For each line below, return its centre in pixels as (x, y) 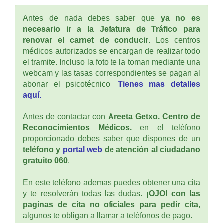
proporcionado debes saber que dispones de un (111, 138)
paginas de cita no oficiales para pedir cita (111, 204)
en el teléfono (166, 127)
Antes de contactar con (65, 116)
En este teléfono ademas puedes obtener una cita (111, 182)
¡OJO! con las (173, 193)
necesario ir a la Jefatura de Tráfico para (111, 29)
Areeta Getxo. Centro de (154, 116)
